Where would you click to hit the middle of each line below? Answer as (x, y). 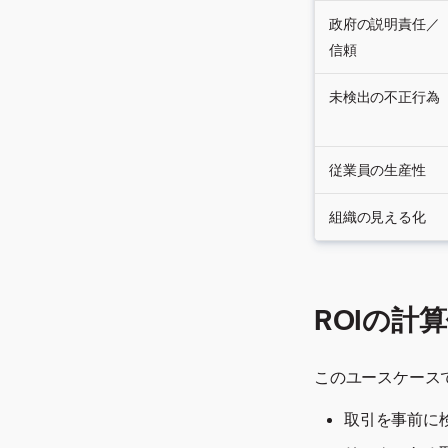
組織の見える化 (377, 217)
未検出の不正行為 (384, 97)
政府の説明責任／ (384, 24)
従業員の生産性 (377, 170)
